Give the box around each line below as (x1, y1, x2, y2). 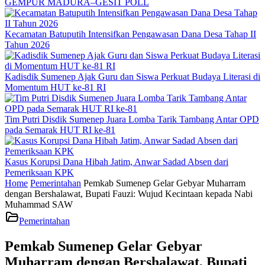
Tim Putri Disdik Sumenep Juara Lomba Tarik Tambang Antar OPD (5, 114, 259, 124)
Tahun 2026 (5, 40, 50, 50)
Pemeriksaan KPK (5, 167, 74, 177)
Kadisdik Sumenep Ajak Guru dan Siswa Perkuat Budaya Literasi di (5, 72, 260, 82)
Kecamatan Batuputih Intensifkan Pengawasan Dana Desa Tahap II (5, 29, 256, 39)
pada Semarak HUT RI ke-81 (5, 125, 115, 135)
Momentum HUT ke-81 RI (5, 82, 106, 92)
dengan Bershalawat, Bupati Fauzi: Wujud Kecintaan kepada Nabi (5, 189, 253, 199)
